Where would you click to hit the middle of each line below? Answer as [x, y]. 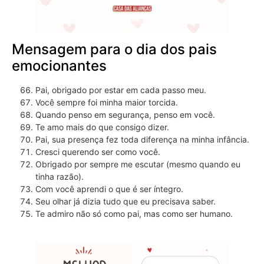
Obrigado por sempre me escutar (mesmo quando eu [138, 164]
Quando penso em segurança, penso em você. [125, 115]
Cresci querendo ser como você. [98, 152]
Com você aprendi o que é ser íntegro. [109, 189]
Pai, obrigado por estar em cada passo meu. [121, 90]
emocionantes [59, 66]
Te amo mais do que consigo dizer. [102, 127]
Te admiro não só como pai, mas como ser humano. [134, 214]
